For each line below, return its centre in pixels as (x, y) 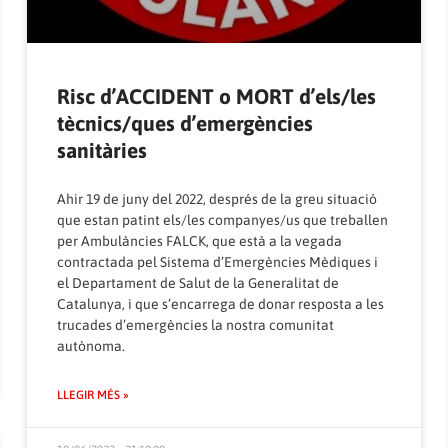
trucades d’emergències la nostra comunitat (196, 325)
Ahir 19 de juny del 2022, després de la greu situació (217, 199)
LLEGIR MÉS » (93, 395)
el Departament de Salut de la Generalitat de (198, 283)
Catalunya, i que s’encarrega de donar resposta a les (221, 304)
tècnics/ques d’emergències (185, 123)
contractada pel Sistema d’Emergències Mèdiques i (218, 262)
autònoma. (91, 346)
